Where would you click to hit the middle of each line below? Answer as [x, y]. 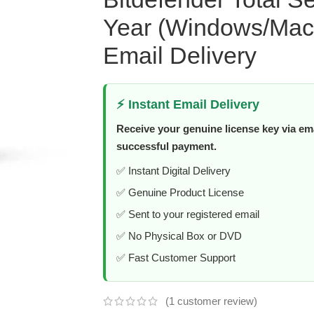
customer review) [216, 301]
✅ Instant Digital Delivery [173, 171]
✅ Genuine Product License [180, 192]
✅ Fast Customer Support [176, 258]
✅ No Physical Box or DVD [179, 236]
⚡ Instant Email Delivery [187, 104]
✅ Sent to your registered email [187, 214]
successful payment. [166, 146]
